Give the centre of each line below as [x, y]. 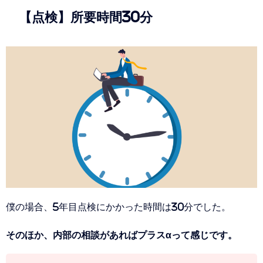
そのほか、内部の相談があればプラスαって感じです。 [122, 235]
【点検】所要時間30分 [86, 17]
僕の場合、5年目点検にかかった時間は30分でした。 [118, 207]
